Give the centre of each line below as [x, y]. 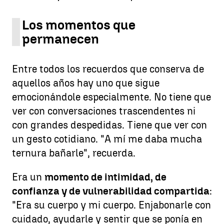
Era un [28, 177]
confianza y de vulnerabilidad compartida [111, 191]
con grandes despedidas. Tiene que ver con [109, 125]
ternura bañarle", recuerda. [74, 153]
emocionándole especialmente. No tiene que [111, 97]
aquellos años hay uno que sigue [86, 83]
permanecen [60, 39]
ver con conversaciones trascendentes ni [104, 111]
